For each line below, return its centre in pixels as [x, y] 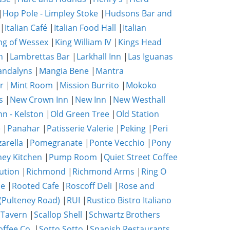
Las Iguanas [150, 56]
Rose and [137, 186]
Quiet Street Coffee [141, 157]
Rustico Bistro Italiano [129, 200]
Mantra [110, 71]
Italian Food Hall [85, 28]
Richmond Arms [103, 171]
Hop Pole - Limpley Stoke [50, 13]
